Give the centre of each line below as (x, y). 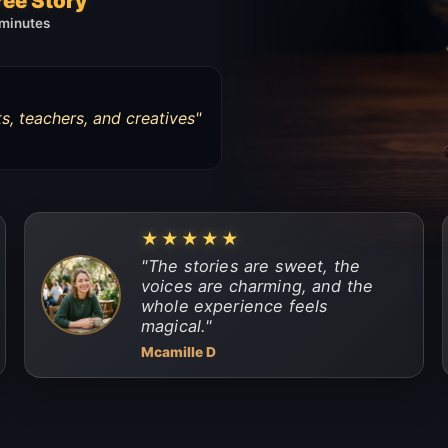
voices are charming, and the (257, 285)
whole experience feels (234, 305)
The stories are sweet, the (254, 265)
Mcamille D (178, 351)
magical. (173, 325)
